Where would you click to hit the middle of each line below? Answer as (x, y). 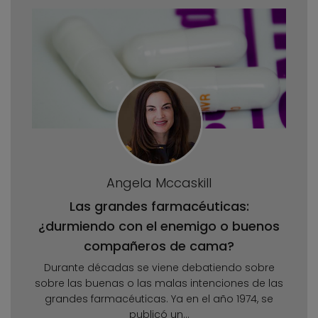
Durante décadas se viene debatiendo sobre (159, 268)
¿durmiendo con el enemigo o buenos (159, 226)
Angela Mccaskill (159, 183)
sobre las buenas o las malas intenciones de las (159, 284)
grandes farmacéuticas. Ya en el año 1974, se (159, 299)
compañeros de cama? (159, 246)
